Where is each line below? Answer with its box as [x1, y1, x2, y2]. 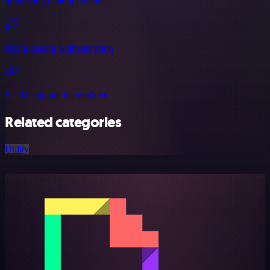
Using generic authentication [5, 43, 113, 54]
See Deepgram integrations [5, 90, 107, 101]
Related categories [5, 113, 122, 132]
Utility [5, 143, 29, 154]
